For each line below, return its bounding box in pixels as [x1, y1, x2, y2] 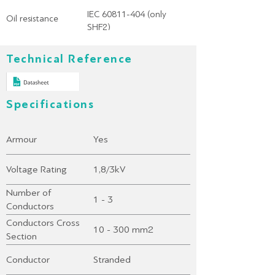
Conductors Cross [6, 217, 80, 228]
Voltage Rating [6, 163, 67, 175]
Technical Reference [6, 52, 133, 66]
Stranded [93, 254, 131, 265]
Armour [6, 133, 37, 145]
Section [6, 230, 37, 242]
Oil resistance [6, 12, 58, 24]
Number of [6, 187, 52, 198]
